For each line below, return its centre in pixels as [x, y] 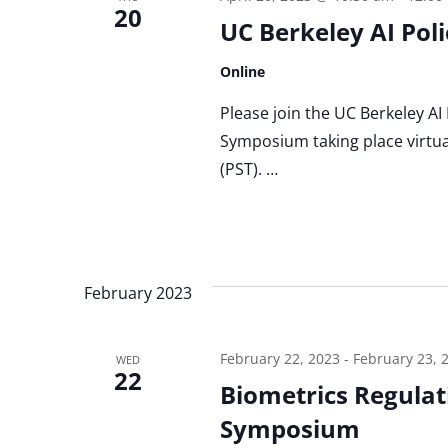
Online [242, 71]
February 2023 [138, 292]
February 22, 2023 [279, 358]
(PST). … [248, 168]
